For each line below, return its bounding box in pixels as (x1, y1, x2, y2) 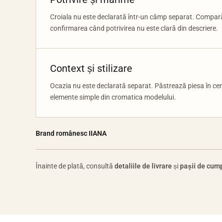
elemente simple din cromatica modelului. (50, 93, 176, 101)
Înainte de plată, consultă (36, 162, 114, 170)
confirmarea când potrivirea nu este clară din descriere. (50, 24, 218, 32)
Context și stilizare (50, 62, 132, 74)
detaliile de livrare (114, 162, 172, 170)
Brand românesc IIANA (36, 129, 107, 137)
